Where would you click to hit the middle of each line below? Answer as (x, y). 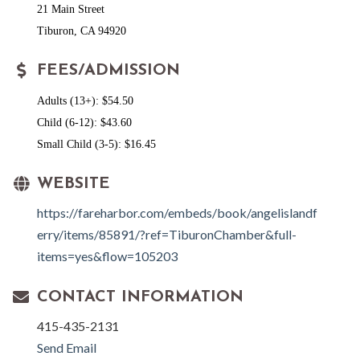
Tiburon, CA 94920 (82, 31)
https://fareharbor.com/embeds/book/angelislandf (177, 213)
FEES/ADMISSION (108, 71)
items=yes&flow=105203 (107, 256)
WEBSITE (74, 184)
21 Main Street (71, 10)
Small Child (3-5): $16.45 (96, 145)
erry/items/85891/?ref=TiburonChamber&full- (167, 235)
